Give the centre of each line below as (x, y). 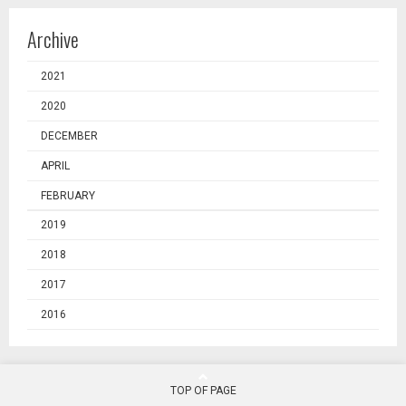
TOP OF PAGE (203, 391)
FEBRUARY (68, 196)
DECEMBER (69, 136)
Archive (53, 39)
